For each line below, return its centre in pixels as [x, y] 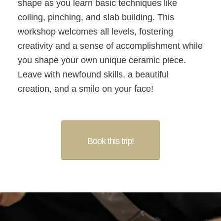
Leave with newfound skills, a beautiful [93, 75]
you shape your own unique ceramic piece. [102, 60]
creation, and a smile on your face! [85, 89]
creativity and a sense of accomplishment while [110, 46]
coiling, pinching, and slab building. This [96, 18]
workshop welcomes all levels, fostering [95, 32]
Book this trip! [110, 141]
